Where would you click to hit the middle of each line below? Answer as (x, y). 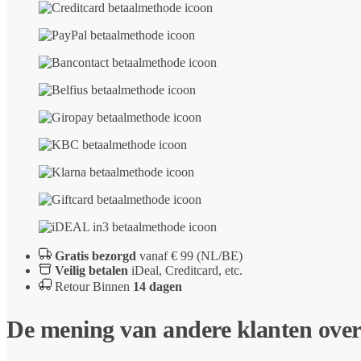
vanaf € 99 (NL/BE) (189, 255)
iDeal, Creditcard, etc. (185, 270)
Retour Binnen (94, 286)
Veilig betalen (91, 270)
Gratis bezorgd (95, 255)
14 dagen (158, 286)
